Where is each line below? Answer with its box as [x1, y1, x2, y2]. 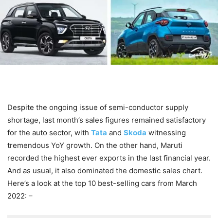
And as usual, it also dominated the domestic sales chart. [7, 165, 202, 175]
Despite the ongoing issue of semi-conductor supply [7, 102, 188, 112]
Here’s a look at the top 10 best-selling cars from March [7, 178, 197, 188]
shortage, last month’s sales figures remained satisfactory [7, 115, 206, 125]
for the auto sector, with [7, 127, 91, 137]
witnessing [146, 127, 186, 137]
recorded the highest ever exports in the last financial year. [7, 153, 211, 163]
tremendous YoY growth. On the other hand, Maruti [7, 140, 182, 150]
